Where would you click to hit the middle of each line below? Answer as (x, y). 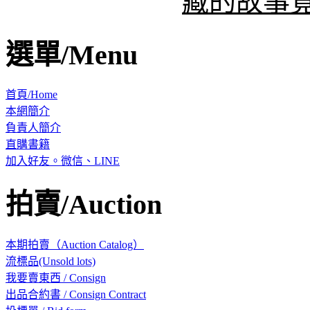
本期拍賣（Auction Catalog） (75, 244)
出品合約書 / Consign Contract (76, 294)
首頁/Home (31, 95)
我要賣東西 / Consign (56, 277)
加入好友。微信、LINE (63, 161)
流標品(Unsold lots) (51, 261)
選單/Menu (72, 55)
